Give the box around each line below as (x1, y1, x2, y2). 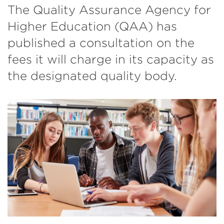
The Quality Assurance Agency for (7, 2, 211, 17)
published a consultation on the (7, 35, 194, 50)
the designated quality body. (7, 68, 177, 83)
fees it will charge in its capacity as (7, 52, 214, 66)
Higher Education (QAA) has (7, 19, 177, 33)
